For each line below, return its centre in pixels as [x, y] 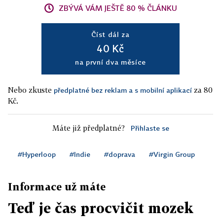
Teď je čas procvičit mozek [101, 208]
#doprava [120, 154]
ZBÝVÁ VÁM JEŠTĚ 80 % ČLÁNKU [118, 8]
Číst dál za [110, 34]
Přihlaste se [150, 128]
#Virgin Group [172, 154]
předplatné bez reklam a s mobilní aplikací [123, 90]
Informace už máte [57, 186]
